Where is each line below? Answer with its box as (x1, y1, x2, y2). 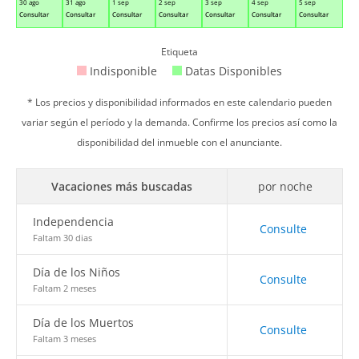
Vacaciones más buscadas (51, 179, 192, 194)
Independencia (33, 214, 114, 229)
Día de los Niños (33, 264, 120, 280)
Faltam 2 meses (33, 282, 96, 294)
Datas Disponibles (182, 63, 282, 79)
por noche (257, 179, 313, 194)
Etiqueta (161, 46, 198, 58)
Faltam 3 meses (33, 333, 96, 345)
